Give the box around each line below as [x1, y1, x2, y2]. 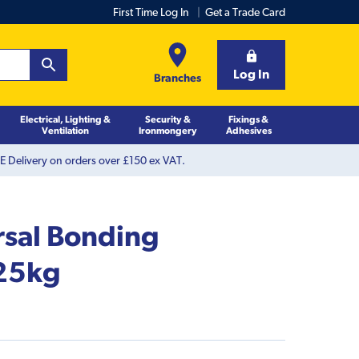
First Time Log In [113, 6, 189, 18]
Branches [154, 71, 201, 84]
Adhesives [225, 124, 272, 135]
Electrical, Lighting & [19, 113, 111, 124]
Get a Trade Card [205, 6, 285, 18]
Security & [144, 113, 191, 124]
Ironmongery [138, 124, 197, 135]
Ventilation [41, 124, 89, 135]
